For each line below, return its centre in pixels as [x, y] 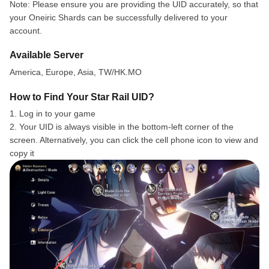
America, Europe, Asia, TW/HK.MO [76, 72]
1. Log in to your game [53, 113]
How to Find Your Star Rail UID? [82, 97]
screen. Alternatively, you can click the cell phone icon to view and [134, 140]
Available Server [47, 55]
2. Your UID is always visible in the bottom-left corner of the [122, 127]
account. [26, 31]
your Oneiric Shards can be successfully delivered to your [119, 17]
